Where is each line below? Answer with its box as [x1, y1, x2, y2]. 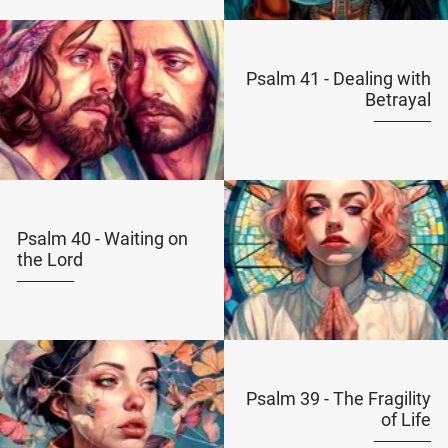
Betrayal [365, 89, 432, 110]
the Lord [16, 249, 83, 270]
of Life [381, 409, 432, 430]
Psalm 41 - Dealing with [246, 68, 432, 89]
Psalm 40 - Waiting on [16, 228, 188, 249]
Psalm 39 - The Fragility [246, 388, 432, 409]
